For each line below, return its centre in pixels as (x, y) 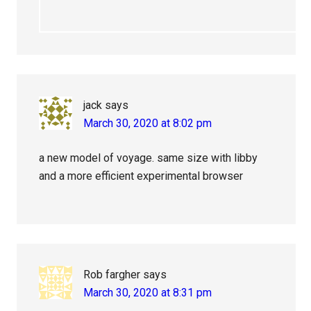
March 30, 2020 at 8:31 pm (148, 293)
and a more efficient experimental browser (141, 176)
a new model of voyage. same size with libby (149, 158)
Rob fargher (112, 275)
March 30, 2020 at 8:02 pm (148, 124)
